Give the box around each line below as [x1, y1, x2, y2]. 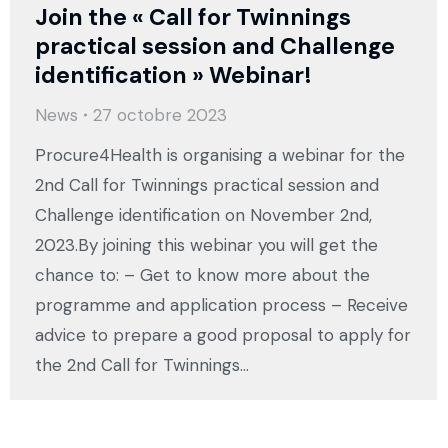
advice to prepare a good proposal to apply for [35, 324, 411, 347]
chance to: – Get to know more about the [35, 264, 370, 287]
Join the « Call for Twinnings [35, 2, 351, 33]
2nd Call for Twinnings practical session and [35, 174, 379, 197]
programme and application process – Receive [35, 294, 408, 317]
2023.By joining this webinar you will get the [35, 234, 378, 257]
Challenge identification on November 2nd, [35, 204, 372, 227]
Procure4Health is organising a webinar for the [35, 144, 405, 167]
